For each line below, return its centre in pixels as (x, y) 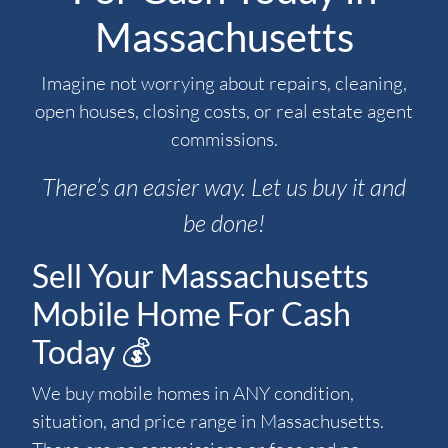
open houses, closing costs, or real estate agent (224, 111)
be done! (224, 223)
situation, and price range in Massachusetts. (208, 421)
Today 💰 (92, 352)
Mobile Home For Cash (191, 314)
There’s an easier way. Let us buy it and (224, 187)
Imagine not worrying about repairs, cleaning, (224, 83)
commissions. (224, 139)
